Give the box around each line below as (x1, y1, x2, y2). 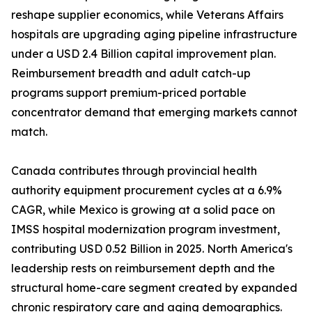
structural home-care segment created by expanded (11, 281, 297, 295)
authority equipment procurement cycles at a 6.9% (11, 183, 282, 198)
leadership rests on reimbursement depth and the (11, 261, 275, 276)
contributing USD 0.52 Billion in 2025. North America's (11, 242, 292, 256)
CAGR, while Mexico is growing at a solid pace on (11, 203, 275, 217)
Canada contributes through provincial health (11, 164, 257, 178)
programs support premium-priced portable (11, 86, 247, 100)
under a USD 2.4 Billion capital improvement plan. (11, 47, 276, 61)
